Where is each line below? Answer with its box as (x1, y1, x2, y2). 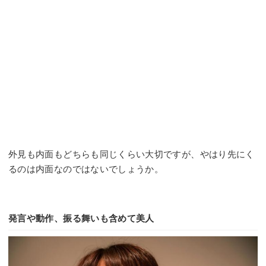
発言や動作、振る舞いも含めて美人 (8, 213, 154, 224)
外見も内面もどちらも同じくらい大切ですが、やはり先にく (8, 149, 255, 160)
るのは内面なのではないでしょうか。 (8, 164, 164, 175)
